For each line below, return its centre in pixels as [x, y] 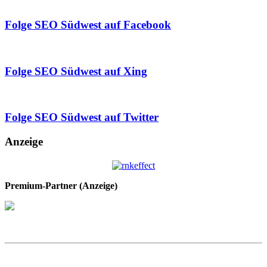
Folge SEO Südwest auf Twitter [82, 117]
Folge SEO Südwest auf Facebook [88, 25]
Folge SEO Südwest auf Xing [76, 71]
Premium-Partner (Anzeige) [61, 185]
